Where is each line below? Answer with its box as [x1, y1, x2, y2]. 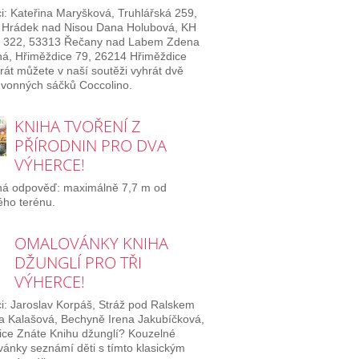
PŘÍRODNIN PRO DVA [14, 135, 167, 157]
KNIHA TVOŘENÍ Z [14, 115, 141, 138]
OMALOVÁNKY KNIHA [14, 232, 168, 254]
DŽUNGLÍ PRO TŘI [14, 251, 142, 273]
